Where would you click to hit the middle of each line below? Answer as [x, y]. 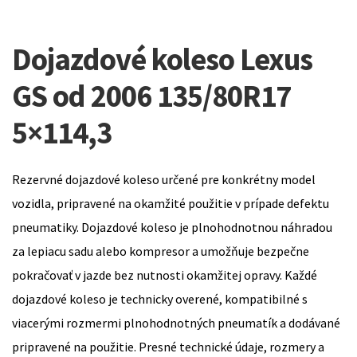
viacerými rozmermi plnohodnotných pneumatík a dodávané [176, 322]
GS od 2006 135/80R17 [151, 95]
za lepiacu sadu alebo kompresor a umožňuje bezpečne [161, 251]
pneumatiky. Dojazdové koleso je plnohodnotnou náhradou [172, 227]
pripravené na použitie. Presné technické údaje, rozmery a [168, 346]
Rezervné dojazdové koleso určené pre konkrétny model [164, 179]
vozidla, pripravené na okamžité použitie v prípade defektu [171, 203]
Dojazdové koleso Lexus [162, 59]
